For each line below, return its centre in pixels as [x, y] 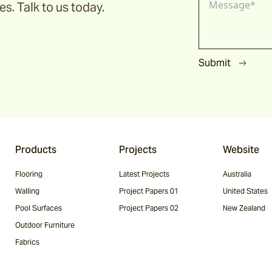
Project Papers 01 [149, 191]
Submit [215, 63]
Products [36, 150]
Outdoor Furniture [45, 225]
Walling [27, 191]
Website [241, 150]
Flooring [29, 174]
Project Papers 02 [149, 208]
